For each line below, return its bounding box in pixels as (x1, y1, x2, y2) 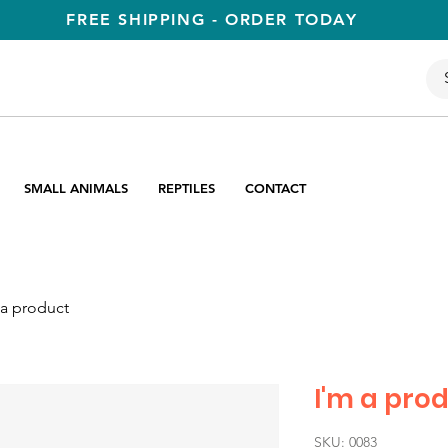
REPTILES (158, 180, 215, 196)
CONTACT (245, 180, 306, 196)
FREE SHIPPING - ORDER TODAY (66, 10, 358, 29)
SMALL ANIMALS (24, 180, 128, 196)
